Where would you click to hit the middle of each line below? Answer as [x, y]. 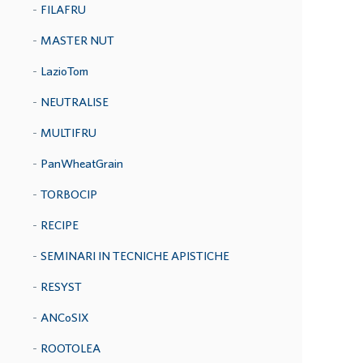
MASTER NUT [77, 40]
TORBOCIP [69, 194]
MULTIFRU [68, 132]
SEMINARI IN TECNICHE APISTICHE [135, 256]
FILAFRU [63, 9]
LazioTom [64, 71]
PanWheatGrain [82, 163]
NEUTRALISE [75, 102]
